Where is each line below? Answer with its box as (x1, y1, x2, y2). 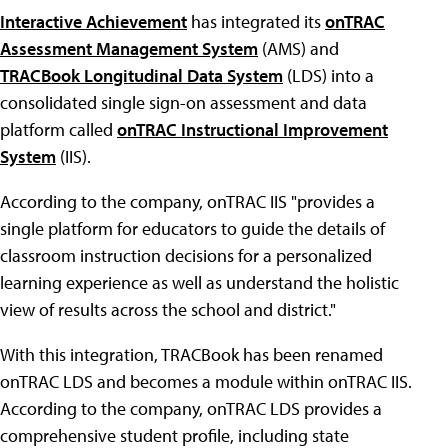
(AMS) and (258, 37, 339, 60)
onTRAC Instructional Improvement (117, 118, 388, 141)
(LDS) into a (283, 64, 374, 87)
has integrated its (187, 10, 325, 33)
